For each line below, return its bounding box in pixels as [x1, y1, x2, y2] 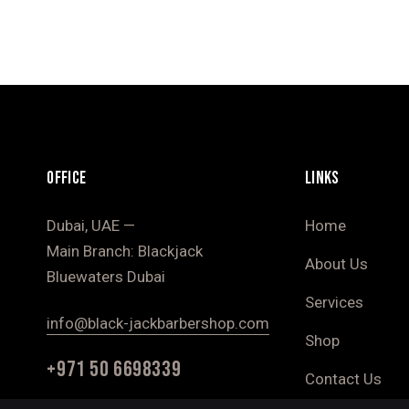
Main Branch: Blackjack [47, 241, 204, 260]
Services [304, 292, 363, 311]
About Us [304, 254, 368, 273]
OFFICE [47, 167, 87, 189]
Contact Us [304, 369, 382, 388]
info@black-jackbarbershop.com [47, 313, 270, 332]
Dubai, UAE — [47, 215, 136, 235]
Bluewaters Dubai [47, 267, 170, 286]
